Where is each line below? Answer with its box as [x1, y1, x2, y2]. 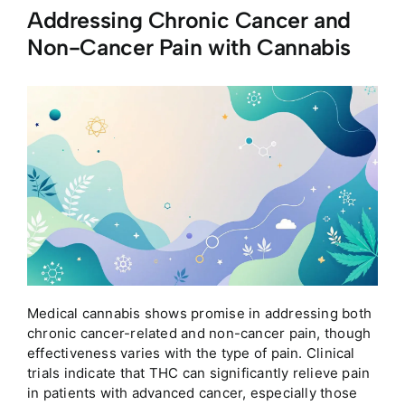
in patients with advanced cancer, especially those [26, 384, 358, 402]
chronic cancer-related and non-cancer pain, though [26, 325, 372, 343]
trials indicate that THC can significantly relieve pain [26, 364, 371, 382]
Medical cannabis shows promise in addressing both [26, 305, 372, 323]
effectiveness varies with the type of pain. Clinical [26, 344, 355, 363]
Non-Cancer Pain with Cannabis [26, 33, 352, 61]
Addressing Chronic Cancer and [26, 6, 352, 34]
